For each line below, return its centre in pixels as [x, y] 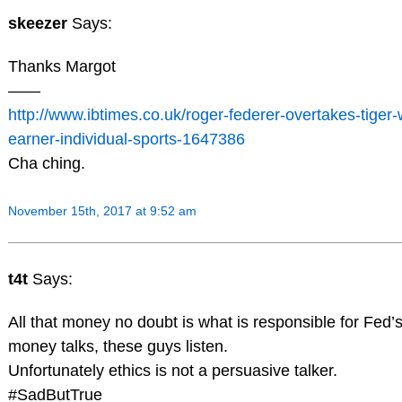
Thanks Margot [61, 66]
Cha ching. [46, 163]
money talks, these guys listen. [118, 347]
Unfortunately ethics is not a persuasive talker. [172, 371]
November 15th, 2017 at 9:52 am [102, 211]
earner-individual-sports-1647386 [126, 139]
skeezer [39, 23]
